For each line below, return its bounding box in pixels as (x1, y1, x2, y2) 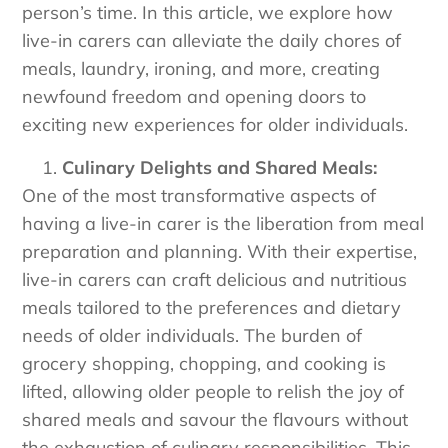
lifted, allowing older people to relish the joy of (22, 379, 405, 403)
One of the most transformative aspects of (22, 183, 377, 207)
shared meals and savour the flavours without (22, 407, 409, 431)
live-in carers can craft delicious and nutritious (22, 267, 408, 291)
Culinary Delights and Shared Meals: (62, 155, 378, 179)
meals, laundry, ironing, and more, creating (22, 57, 381, 81)
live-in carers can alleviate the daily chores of (22, 29, 402, 53)
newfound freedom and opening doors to (22, 85, 367, 109)
